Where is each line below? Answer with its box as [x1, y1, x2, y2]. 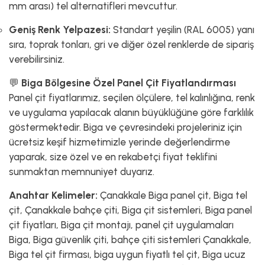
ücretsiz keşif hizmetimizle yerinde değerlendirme [9, 136, 230, 148]
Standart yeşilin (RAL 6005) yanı [111, 24, 254, 36]
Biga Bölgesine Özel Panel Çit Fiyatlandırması [21, 77, 236, 89]
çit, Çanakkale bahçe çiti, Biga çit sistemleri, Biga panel [9, 204, 252, 216]
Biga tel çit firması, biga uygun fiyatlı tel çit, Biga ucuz [9, 248, 245, 261]
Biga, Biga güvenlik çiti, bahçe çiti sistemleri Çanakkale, [9, 234, 251, 246]
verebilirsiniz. [9, 53, 64, 66]
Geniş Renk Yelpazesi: [9, 24, 111, 36]
